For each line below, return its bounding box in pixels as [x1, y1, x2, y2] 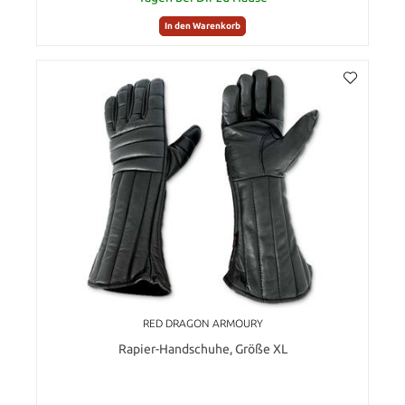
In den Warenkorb [165, 21, 240, 32]
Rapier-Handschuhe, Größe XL [118, 341, 287, 356]
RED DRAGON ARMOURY [142, 316, 263, 329]
